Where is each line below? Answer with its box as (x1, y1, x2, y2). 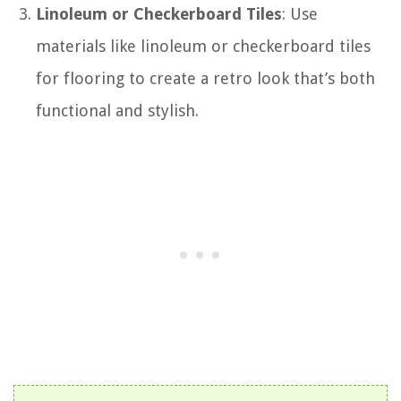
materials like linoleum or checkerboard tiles (36, 36, 371, 55)
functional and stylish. (36, 100, 199, 120)
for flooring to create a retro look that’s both (36, 68, 375, 88)
